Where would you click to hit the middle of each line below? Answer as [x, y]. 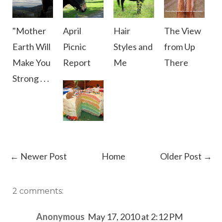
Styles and [133, 46]
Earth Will [31, 46]
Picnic [75, 46]
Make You [31, 62]
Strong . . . [31, 78]
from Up [180, 46]
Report [77, 62]
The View [183, 30]
